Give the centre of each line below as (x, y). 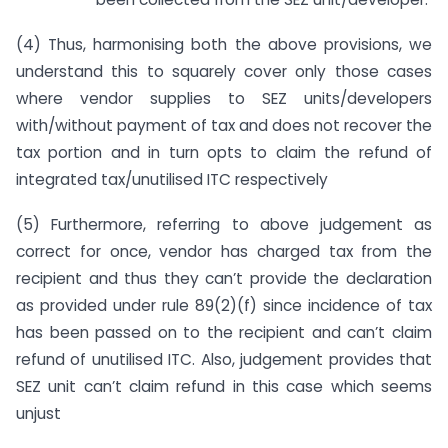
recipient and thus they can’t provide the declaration (224, 278)
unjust (38, 413)
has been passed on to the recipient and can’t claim (224, 332)
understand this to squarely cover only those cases (224, 71)
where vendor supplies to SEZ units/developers (224, 98)
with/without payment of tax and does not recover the (224, 125)
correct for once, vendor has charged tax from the (224, 251)
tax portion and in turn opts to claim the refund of (224, 152)
